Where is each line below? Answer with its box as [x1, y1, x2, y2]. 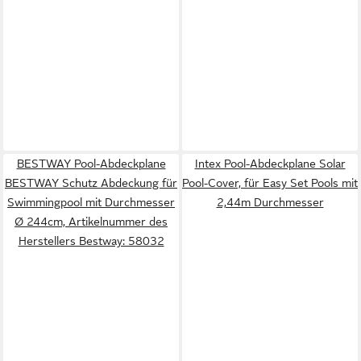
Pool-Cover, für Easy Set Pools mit [182, 176, 358, 189]
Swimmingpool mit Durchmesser [7, 196, 175, 209]
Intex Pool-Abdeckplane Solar [194, 157, 346, 170]
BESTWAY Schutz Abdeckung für [5, 176, 177, 189]
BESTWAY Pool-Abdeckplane [16, 157, 166, 170]
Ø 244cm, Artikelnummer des [15, 215, 168, 228]
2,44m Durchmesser [216, 196, 324, 209]
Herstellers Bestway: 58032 [18, 234, 164, 247]
